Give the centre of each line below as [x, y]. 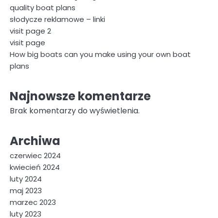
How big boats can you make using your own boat [100, 54]
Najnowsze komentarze [80, 96]
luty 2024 [26, 179]
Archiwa [35, 141]
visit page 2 [30, 31]
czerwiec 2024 [35, 155]
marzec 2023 [33, 202]
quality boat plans [43, 8]
